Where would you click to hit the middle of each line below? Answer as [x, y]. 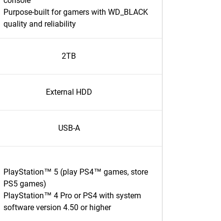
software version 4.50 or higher [57, 207]
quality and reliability [40, 24]
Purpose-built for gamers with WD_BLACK [76, 12]
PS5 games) [25, 184]
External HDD [69, 92]
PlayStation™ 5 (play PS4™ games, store [76, 172]
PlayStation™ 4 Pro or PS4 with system [72, 196]
